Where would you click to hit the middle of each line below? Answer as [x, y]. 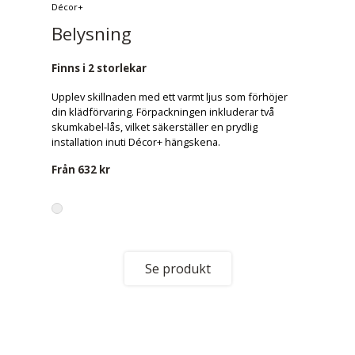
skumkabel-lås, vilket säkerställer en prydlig [155, 127]
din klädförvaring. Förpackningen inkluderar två [163, 112]
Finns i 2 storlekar [99, 68]
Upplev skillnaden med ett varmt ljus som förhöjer [170, 97]
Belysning [92, 34]
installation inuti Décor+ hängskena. [136, 142]
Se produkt [177, 268]
